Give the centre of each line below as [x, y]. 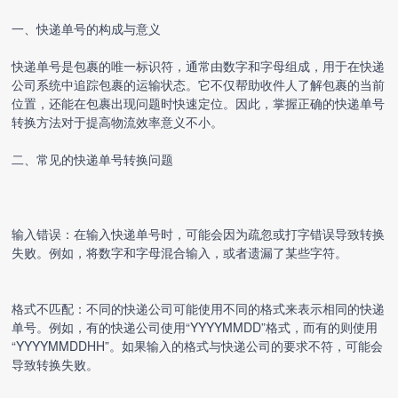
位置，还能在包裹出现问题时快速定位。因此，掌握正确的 [174, 103]
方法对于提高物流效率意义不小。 [130, 122]
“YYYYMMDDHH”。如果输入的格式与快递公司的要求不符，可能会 [198, 346]
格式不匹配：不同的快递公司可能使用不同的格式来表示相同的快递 [199, 308]
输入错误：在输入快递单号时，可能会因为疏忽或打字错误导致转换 [199, 234]
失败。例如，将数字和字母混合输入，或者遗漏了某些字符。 [180, 252]
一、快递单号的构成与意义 [87, 28]
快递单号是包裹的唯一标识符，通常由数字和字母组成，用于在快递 [199, 66]
